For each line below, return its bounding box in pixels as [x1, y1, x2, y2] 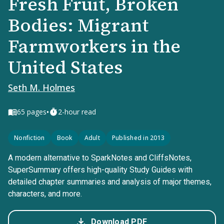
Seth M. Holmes [8, 81, 75, 93]
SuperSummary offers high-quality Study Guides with [8, 165, 192, 174]
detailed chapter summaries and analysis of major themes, [8, 177, 211, 186]
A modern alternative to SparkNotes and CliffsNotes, [8, 153, 191, 162]
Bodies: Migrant [8, 13, 148, 37]
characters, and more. [8, 189, 82, 198]
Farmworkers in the [8, 34, 180, 58]
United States [8, 55, 123, 79]
